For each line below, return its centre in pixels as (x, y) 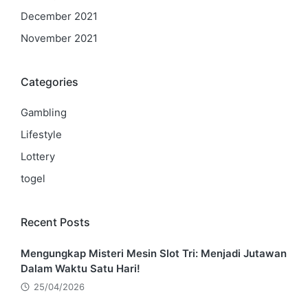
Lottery (38, 156)
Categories (49, 81)
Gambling (44, 112)
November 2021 (59, 38)
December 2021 (59, 16)
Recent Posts (55, 222)
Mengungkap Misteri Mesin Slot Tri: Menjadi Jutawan (154, 253)
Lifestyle (41, 134)
